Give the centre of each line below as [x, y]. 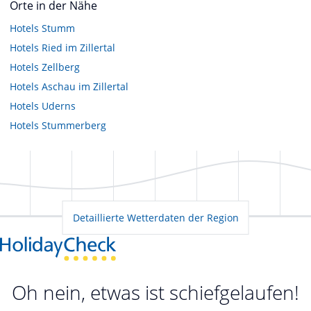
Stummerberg [74, 125]
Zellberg [61, 67]
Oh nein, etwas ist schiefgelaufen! [155, 293]
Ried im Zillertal [78, 47]
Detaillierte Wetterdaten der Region [155, 217]
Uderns [59, 106]
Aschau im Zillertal [85, 86]
